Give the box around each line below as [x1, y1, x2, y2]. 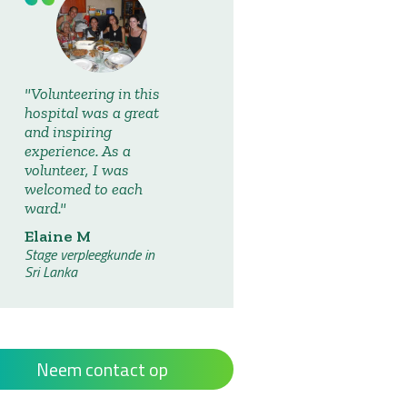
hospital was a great [25, 103, 159, 123]
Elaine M [25, 226, 91, 246]
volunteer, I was [25, 160, 129, 180]
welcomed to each [25, 179, 143, 199]
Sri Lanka [25, 261, 77, 283]
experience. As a [25, 141, 131, 161]
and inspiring [25, 122, 112, 142]
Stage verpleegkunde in [25, 243, 154, 265]
